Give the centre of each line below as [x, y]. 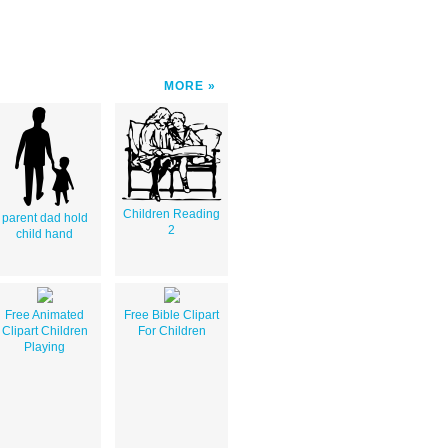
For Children [171, 330]
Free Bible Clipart [171, 314]
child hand [44, 233]
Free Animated [44, 314]
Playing [44, 346]
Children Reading [171, 213]
